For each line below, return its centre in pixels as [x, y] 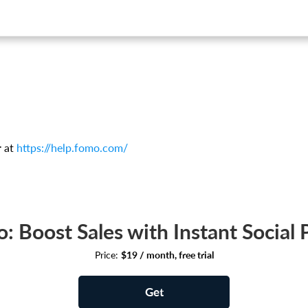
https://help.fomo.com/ [72, 148]
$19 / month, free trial [167, 255]
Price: [108, 255]
